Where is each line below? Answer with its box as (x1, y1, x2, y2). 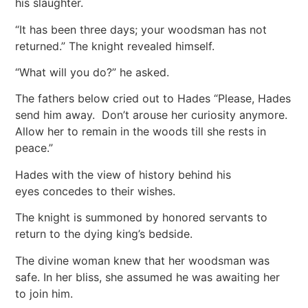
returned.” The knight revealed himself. (15, 38, 222, 53)
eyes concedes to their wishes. (15, 184, 183, 198)
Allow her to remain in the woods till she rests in (15, 124, 267, 139)
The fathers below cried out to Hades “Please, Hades (15, 91, 291, 106)
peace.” (15, 141, 60, 155)
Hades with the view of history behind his (15, 167, 232, 181)
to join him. (15, 286, 74, 300)
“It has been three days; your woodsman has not (15, 22, 267, 36)
